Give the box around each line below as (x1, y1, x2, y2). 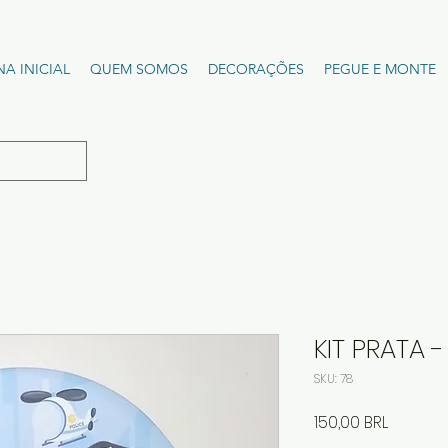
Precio (387, 409, 436, 433)
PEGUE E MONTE (324, 60, 436, 78)
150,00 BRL (314, 410, 388, 434)
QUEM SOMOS (90, 60, 188, 78)
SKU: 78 (314, 369, 353, 387)
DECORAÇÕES (208, 60, 304, 78)
